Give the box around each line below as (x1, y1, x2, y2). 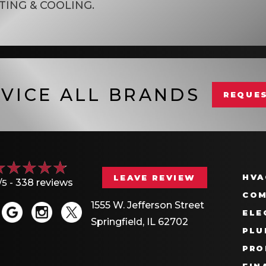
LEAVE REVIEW (113, 173, 197, 182)
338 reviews (15, 177, 74, 188)
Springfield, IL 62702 (90, 216, 188, 227)
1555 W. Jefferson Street (90, 199, 204, 211)
